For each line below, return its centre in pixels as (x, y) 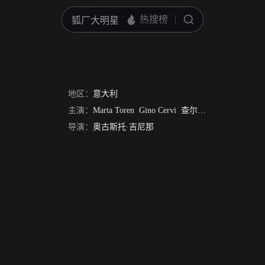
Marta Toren (114, 110)
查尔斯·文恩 (189, 110)
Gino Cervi (158, 110)
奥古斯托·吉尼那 (123, 127)
